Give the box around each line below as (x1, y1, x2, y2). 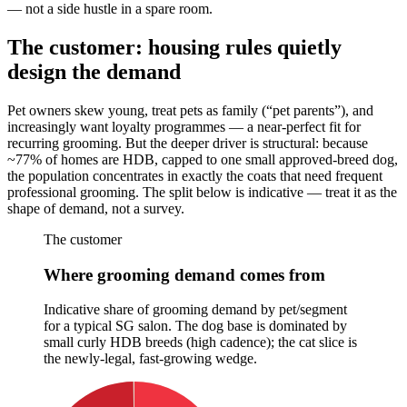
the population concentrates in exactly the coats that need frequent (7, 167, 382, 184)
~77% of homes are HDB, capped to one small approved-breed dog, (7, 151, 398, 167)
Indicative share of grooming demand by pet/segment (44, 302, 347, 318)
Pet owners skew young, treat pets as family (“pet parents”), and (7, 102, 373, 118)
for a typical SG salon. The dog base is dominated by (44, 318, 347, 334)
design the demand (7, 60, 181, 84)
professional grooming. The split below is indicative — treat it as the (7, 184, 397, 200)
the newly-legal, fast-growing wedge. (44, 351, 257, 367)
